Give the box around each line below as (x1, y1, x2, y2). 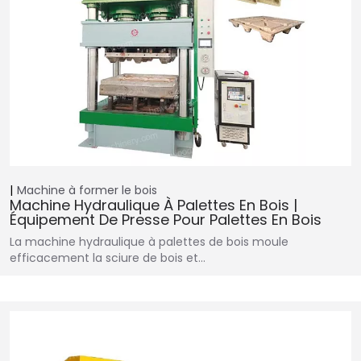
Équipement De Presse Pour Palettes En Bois (10, 210, 322, 230)
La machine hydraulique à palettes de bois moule (10, 234, 288, 251)
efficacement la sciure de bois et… (10, 250, 205, 267)
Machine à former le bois (17, 182, 157, 199)
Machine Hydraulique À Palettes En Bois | (10, 195, 297, 216)
